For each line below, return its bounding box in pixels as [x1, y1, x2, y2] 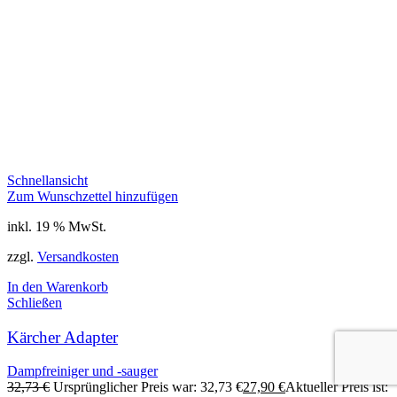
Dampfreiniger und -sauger [7, 363, 158, 379]
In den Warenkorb [7, 278, 108, 294]
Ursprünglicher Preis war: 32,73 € [53, 379, 243, 395]
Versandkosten [37, 248, 119, 264]
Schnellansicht [7, 172, 88, 188]
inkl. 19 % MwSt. [7, 218, 106, 234]
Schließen [7, 294, 62, 310]
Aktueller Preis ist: [285, 379, 388, 395]
